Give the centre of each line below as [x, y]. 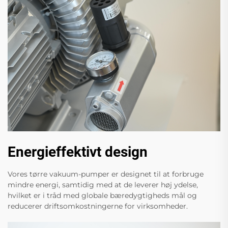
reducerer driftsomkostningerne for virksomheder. [98, 206]
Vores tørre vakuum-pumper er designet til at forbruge [106, 174]
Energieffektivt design [78, 152]
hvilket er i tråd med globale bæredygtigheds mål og [102, 196]
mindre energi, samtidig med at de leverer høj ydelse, [103, 185]
